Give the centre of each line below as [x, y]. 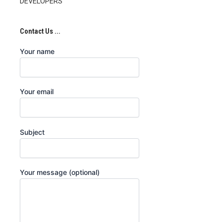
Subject [32, 132]
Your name [37, 51]
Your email [37, 91]
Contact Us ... [40, 31]
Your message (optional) [60, 172]
